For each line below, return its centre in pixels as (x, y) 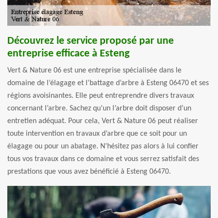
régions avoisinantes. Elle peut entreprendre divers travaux (101, 96)
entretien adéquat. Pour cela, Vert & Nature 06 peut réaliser (103, 121)
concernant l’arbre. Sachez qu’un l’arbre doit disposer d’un (99, 108)
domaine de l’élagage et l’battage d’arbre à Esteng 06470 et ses (108, 83)
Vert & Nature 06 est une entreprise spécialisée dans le (94, 70)
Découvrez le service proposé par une (91, 41)
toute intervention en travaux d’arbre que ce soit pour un (97, 134)
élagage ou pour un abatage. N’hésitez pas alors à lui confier (103, 146)
